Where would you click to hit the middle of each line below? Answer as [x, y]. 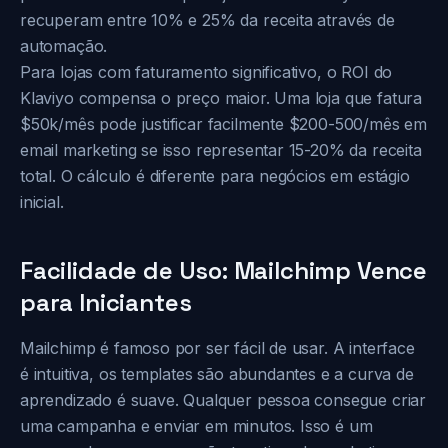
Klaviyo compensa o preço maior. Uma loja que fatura [221, 98]
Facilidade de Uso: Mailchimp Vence [224, 270]
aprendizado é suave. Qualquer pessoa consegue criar [223, 400]
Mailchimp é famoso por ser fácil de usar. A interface [217, 348]
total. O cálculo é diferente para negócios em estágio [215, 176]
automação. [64, 46]
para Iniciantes [106, 302]
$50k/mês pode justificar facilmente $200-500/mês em [224, 124]
